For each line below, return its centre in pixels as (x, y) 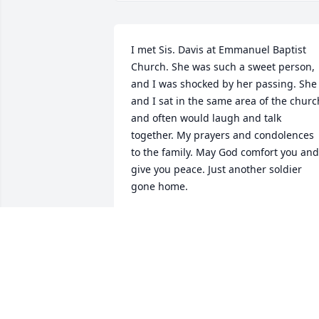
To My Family (162, 305)
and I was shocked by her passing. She (224, 84)
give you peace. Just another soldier (216, 169)
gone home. (159, 187)
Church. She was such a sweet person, (223, 67)
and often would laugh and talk (206, 118)
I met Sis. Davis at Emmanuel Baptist (219, 50)
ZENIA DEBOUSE (171, 219)
